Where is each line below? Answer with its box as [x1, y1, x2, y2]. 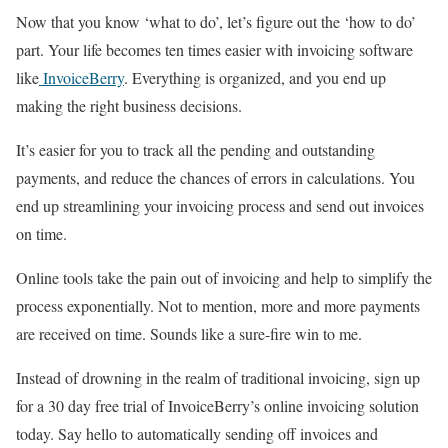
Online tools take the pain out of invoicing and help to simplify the [16, 266, 432, 288]
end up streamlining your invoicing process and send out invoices [16, 194, 424, 216]
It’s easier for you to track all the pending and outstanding [16, 138, 375, 160]
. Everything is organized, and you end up [124, 66, 386, 88]
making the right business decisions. [16, 94, 247, 116]
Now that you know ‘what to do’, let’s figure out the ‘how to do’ [16, 10, 416, 32]
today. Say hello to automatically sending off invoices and [16, 422, 378, 444]
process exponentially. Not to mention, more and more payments [16, 294, 420, 316]
